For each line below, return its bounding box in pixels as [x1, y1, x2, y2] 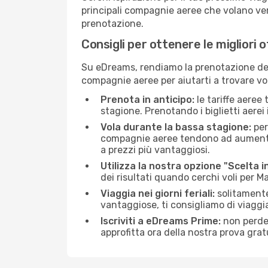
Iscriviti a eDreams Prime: [100, 215, 221, 227]
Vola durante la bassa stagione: [100, 121, 251, 133]
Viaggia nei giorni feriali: [100, 188, 215, 199]
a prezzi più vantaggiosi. [100, 144, 210, 156]
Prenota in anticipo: [100, 94, 194, 105]
